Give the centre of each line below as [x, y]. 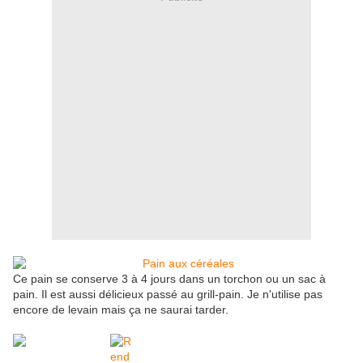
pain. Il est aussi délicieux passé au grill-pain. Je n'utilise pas [168, 295]
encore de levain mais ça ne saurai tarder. [121, 310]
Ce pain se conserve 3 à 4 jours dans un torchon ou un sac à [169, 279]
